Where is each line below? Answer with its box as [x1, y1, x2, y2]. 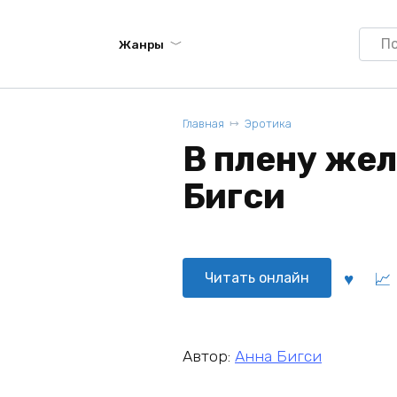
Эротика [245, 117, 292, 130]
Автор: [183, 346, 235, 365]
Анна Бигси [235, 346, 322, 365]
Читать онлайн [205, 269, 309, 286]
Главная [183, 117, 224, 130]
